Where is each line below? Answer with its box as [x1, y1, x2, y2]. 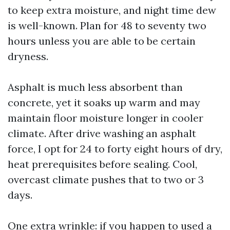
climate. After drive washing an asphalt [8, 127, 196, 140]
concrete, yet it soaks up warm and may [8, 96, 200, 109]
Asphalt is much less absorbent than [8, 81, 183, 93]
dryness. [8, 50, 48, 63]
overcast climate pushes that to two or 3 [8, 173, 204, 186]
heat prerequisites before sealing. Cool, [8, 158, 197, 170]
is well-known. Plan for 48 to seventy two [8, 19, 206, 32]
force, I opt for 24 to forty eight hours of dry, [8, 142, 222, 155]
